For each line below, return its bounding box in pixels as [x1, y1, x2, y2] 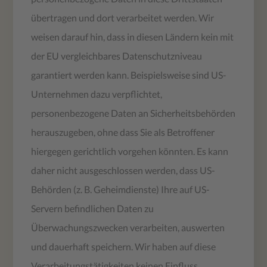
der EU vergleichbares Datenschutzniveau [31, 49, 203, 61]
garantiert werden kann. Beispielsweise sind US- [31, 69, 227, 80]
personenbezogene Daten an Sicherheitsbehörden [31, 107, 236, 119]
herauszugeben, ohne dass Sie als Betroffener [31, 126, 215, 138]
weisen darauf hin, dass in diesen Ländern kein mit [31, 30, 234, 42]
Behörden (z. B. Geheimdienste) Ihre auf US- [31, 183, 210, 195]
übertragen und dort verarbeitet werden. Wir [31, 11, 215, 23]
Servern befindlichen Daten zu [31, 202, 154, 214]
